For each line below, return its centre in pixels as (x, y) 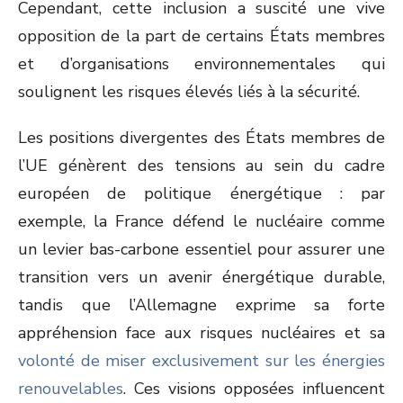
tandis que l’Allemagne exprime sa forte (201, 305)
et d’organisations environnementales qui (201, 64)
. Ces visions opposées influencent (254, 389)
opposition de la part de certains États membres (201, 36)
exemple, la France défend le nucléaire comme (201, 221)
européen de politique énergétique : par (201, 193)
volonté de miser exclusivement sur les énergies (201, 361)
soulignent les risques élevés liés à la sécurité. (189, 92)
